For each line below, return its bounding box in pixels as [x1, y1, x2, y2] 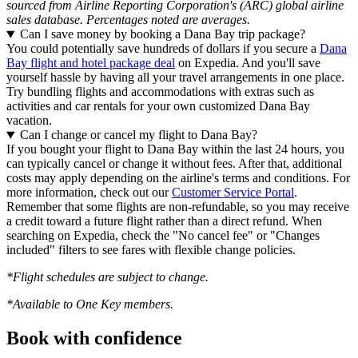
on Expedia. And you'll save [175, 56, 320, 70]
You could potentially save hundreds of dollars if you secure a [6, 42, 320, 56]
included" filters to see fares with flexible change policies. [6, 243, 296, 257]
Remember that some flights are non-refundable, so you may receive [6, 200, 349, 214]
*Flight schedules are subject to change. [6, 270, 209, 284]
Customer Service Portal [172, 185, 294, 200]
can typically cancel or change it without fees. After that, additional [6, 157, 342, 171]
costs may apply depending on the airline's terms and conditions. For [6, 171, 350, 185]
